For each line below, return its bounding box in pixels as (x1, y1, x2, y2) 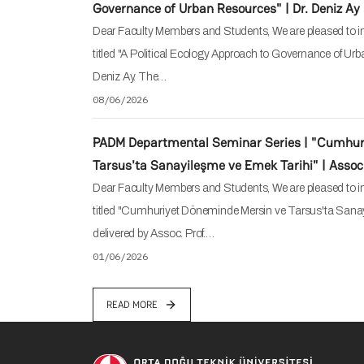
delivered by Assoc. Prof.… (93, 227, 214, 240)
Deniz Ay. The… (93, 70, 167, 83)
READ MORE (106, 297, 158, 311)
